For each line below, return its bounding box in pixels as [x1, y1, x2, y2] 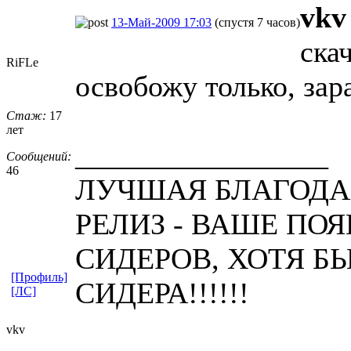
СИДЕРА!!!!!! [75, 276, 249, 309]
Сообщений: [6, 149, 71, 163]
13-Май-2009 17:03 [111, 15, 212, 29]
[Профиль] [11, 270, 67, 284]
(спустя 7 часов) [215, 15, 300, 29]
